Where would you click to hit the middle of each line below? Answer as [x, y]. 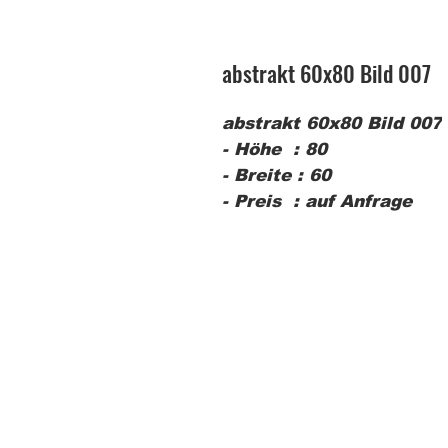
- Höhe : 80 [274, 150]
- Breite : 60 [276, 176]
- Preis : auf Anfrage [317, 202]
